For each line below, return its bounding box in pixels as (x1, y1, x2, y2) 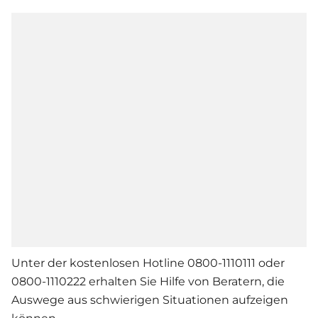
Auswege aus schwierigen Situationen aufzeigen (11, 293, 288, 307)
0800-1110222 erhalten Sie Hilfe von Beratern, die (11, 275, 285, 289)
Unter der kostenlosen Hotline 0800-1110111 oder (11, 256, 285, 270)
